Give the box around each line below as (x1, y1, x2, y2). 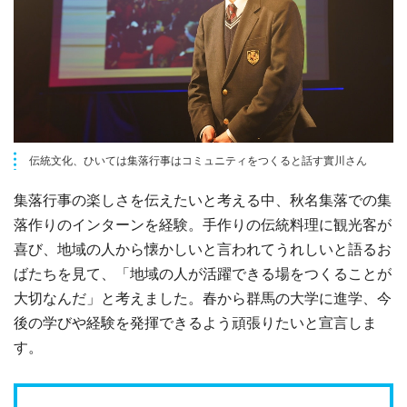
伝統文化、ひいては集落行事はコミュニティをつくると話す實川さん (28, 153, 367, 167)
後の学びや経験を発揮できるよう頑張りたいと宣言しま (14, 313, 377, 332)
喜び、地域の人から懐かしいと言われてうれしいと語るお (14, 239, 392, 258)
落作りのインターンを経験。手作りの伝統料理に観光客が (14, 214, 392, 233)
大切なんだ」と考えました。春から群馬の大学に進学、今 (14, 288, 392, 307)
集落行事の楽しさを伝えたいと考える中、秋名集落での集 (14, 190, 392, 209)
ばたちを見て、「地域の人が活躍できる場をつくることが (14, 263, 392, 283)
